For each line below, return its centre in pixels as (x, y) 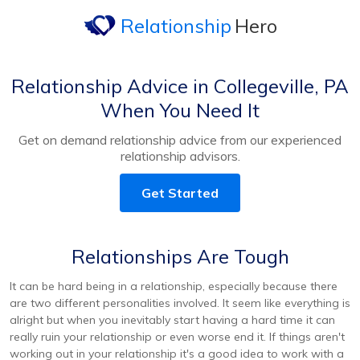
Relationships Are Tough (180, 256)
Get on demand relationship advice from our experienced (180, 140)
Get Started (180, 193)
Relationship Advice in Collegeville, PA (180, 86)
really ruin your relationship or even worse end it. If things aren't (177, 337)
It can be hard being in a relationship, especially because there (174, 286)
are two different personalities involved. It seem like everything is (180, 303)
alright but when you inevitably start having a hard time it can (172, 320)
